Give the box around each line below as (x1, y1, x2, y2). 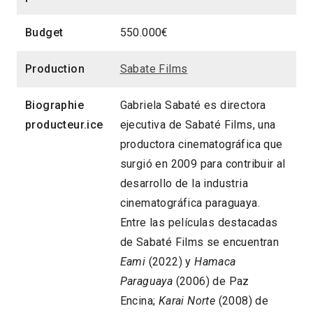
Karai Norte (158, 294, 216, 308)
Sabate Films (119, 62, 188, 76)
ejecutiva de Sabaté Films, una (119, 118, 276, 132)
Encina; (119, 294, 159, 308)
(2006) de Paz (173, 275, 249, 289)
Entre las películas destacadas (119, 216, 278, 230)
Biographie (25, 99, 85, 112)
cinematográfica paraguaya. (119, 196, 261, 210)
